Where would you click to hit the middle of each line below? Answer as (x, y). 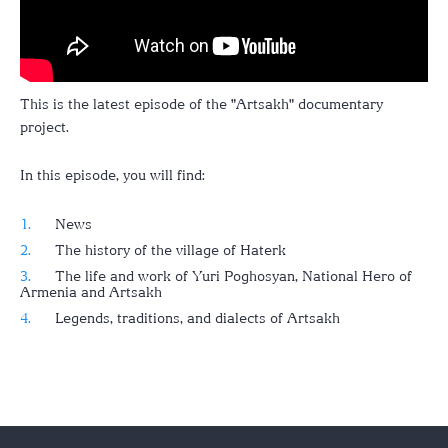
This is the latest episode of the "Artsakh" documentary (201, 103)
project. (44, 126)
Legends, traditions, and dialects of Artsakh (197, 317)
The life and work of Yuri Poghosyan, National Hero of (233, 275)
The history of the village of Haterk (170, 249)
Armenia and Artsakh (91, 291)
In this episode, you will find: (112, 174)
